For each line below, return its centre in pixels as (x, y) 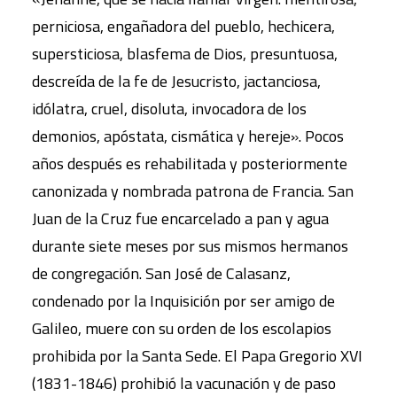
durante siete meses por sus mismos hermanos (190, 245)
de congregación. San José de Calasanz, (161, 273)
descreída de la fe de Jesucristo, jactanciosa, (176, 81)
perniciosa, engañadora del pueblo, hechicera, (183, 26)
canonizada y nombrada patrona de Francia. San (193, 191)
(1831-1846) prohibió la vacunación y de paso (184, 383)
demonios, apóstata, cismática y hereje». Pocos (188, 136)
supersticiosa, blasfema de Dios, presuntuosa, (185, 53)
